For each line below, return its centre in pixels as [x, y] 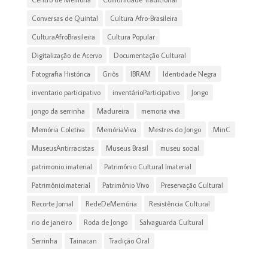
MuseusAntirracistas [63, 148]
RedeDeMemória [111, 203]
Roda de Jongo [105, 222]
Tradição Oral [129, 240]
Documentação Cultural [150, 55]
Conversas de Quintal [65, 18]
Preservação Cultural [192, 185]
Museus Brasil [127, 148]
